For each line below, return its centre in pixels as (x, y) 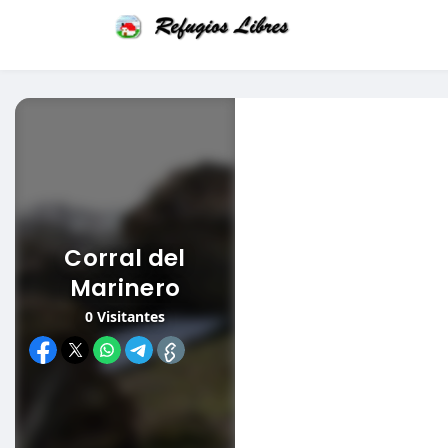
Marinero (125, 287)
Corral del (125, 257)
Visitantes (129, 316)
